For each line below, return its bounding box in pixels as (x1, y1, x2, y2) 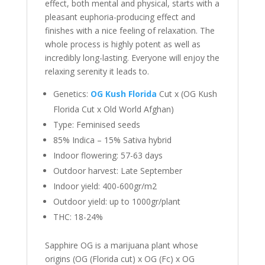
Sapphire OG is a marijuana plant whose (44, 240, 198, 251)
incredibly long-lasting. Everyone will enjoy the (44, 52, 219, 63)
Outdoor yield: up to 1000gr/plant (53, 196, 180, 207)
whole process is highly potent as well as (44, 38, 201, 50)
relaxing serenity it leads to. (44, 66, 149, 77)
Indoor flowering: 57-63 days (53, 150, 163, 161)
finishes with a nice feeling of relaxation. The (44, 25, 215, 36)
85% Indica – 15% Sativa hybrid (53, 134, 172, 146)
